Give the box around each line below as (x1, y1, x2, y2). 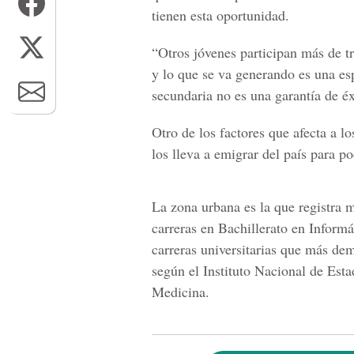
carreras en (152, 218, 214, 237)
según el (152, 261, 199, 280)
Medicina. (152, 282, 209, 301)
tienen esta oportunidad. (152, 6, 289, 24)
